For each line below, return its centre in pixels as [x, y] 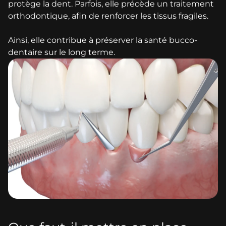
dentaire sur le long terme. [62, 52]
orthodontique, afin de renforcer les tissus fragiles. [108, 16]
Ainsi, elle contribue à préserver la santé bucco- [103, 40]
